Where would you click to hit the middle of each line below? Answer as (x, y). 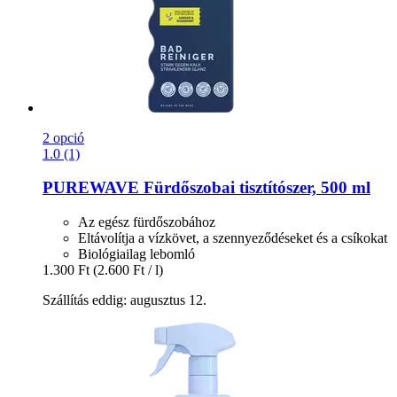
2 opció (63, 137)
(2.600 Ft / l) (128, 269)
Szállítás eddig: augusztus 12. (125, 300)
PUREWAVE (91, 188)
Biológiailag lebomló (136, 253)
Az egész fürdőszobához (147, 222)
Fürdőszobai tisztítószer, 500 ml (255, 188)
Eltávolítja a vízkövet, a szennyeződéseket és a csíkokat (233, 237)
